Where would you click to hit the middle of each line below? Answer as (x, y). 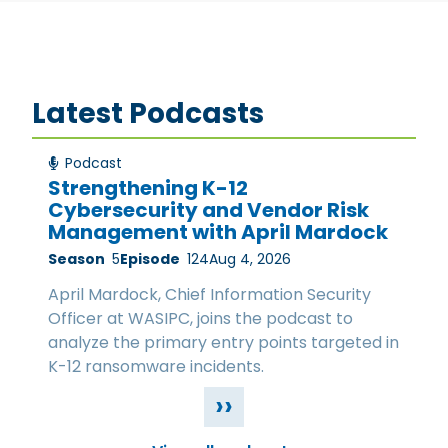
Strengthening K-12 (148, 187)
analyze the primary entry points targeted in (223, 342)
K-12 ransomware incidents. (156, 366)
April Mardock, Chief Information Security (209, 294)
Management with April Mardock (218, 231)
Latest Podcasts (148, 114)
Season (76, 258)
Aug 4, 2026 (250, 258)
